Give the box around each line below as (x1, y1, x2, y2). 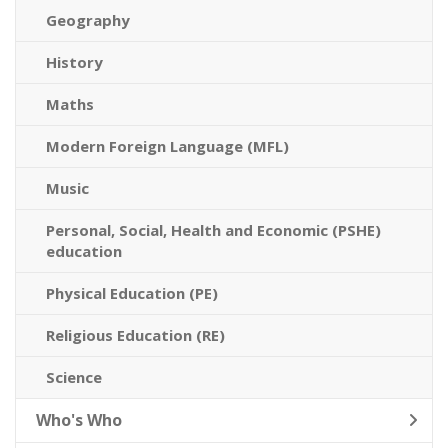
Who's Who (36, 409, 122, 431)
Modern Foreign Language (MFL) (46, 136, 289, 156)
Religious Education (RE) (46, 325, 225, 345)
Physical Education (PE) (46, 283, 218, 303)
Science (46, 367, 102, 387)
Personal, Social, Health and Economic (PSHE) (46, 220, 381, 240)
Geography (46, 10, 130, 30)
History (46, 52, 103, 72)
